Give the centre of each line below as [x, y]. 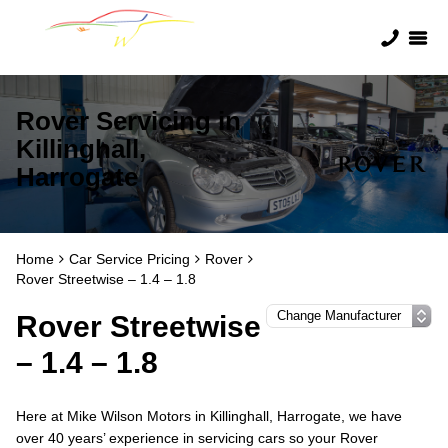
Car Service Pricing [129, 259]
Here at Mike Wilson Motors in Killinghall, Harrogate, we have [209, 416]
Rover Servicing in [128, 121]
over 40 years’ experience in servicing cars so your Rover [197, 438]
